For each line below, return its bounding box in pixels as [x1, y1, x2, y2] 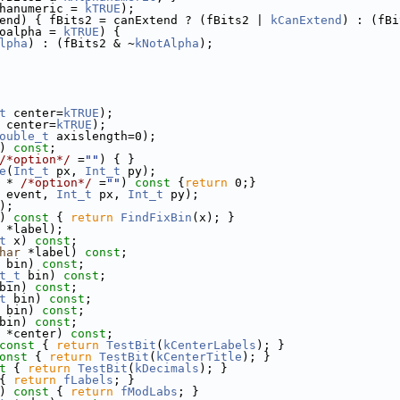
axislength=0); [49, 129, 156, 143]
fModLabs [121, 385, 178, 398]
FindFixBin [121, 211, 192, 224]
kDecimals [135, 362, 199, 375]
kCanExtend [271, 13, 342, 27]
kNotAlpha [135, 37, 199, 50]
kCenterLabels [163, 338, 256, 352]
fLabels [63, 373, 113, 387]
